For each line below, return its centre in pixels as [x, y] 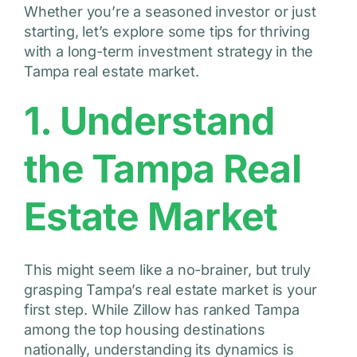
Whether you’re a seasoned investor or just [170, 12]
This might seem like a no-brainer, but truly [167, 270]
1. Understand [149, 121]
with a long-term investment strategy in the [169, 52]
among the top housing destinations [144, 330]
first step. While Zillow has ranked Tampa [161, 310]
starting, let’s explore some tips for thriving [167, 32]
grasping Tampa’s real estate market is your [171, 290]
